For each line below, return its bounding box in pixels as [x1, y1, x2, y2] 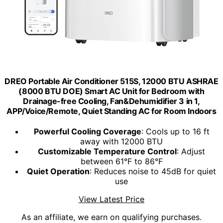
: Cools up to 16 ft [141, 126, 210, 137]
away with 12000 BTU [80, 136, 163, 147]
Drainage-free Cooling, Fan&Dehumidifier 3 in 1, [23, 96, 200, 106]
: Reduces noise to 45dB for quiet [90, 166, 216, 177]
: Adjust [177, 146, 205, 157]
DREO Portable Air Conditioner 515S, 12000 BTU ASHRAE [4, 76, 219, 86]
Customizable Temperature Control [38, 146, 177, 157]
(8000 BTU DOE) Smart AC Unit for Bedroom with [18, 86, 205, 96]
